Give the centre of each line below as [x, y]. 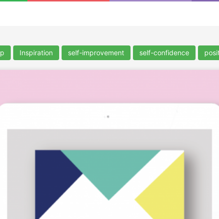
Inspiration [36, 53]
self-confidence [164, 53]
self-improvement [96, 53]
